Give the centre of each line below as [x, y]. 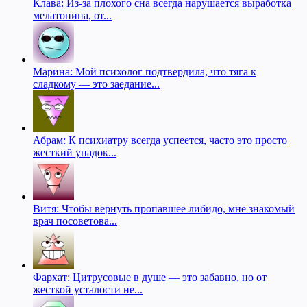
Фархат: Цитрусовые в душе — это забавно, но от [150, 277]
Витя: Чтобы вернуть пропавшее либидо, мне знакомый [164, 208]
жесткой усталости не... [88, 289]
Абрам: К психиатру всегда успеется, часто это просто [160, 140]
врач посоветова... [75, 221]
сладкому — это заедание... [96, 84]
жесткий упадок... [75, 152]
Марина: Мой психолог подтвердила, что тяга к [145, 71]
